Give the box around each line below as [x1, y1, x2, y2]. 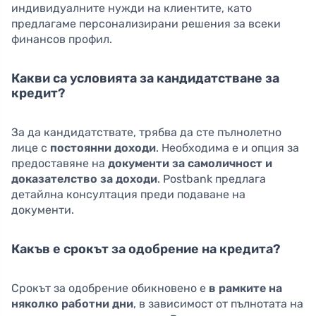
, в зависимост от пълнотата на [133, 297, 303, 311]
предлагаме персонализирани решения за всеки [11, 17, 281, 31]
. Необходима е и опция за [156, 141, 299, 155]
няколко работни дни [11, 297, 133, 311]
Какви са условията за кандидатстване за [11, 71, 279, 87]
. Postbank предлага [157, 172, 266, 186]
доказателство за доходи [11, 172, 157, 186]
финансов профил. [11, 32, 112, 47]
